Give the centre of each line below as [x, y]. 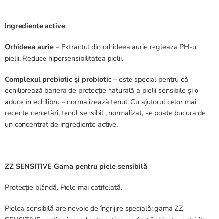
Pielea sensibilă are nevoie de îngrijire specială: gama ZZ [94, 208]
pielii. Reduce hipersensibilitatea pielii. [64, 58]
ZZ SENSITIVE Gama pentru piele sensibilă [76, 166]
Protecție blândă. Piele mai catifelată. [64, 187]
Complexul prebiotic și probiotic [58, 79]
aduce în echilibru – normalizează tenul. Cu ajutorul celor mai [100, 101]
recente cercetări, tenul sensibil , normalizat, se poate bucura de [105, 113]
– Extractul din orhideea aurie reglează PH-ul [126, 47]
